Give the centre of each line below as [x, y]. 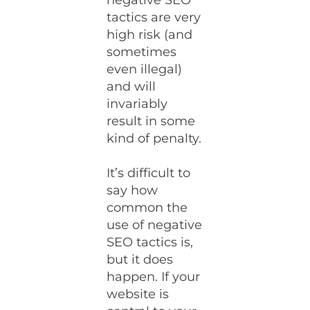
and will [131, 86]
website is [138, 294]
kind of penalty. [154, 138]
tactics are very [154, 17]
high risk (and [150, 35]
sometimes [142, 52]
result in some [151, 121]
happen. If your [154, 277]
